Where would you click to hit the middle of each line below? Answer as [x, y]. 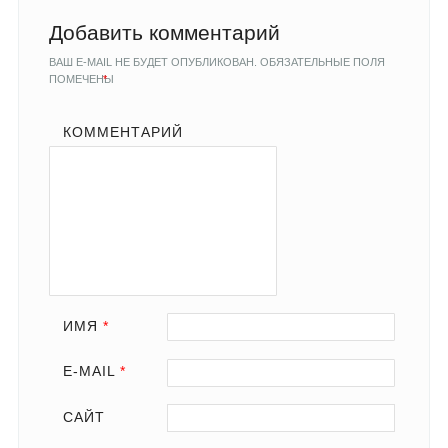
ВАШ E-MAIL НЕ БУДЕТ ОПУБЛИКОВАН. [152, 62]
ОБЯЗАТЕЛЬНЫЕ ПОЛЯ [320, 62]
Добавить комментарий [164, 32]
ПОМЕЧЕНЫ [82, 79]
